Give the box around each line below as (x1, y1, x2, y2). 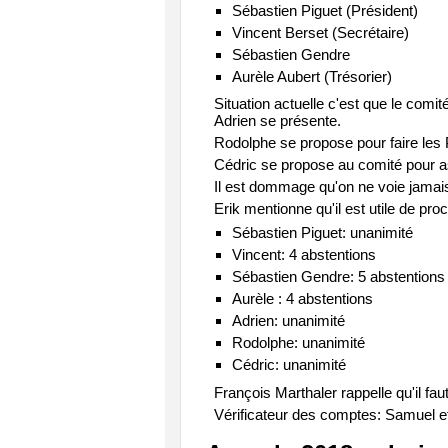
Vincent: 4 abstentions (231, 246, 376, 263)
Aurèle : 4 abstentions (231, 290, 373, 307)
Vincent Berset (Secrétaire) (231, 23, 409, 41)
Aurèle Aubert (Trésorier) (231, 67, 392, 85)
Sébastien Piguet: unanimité (231, 224, 413, 241)
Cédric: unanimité (231, 356, 346, 373)
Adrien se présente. (214, 112, 341, 129)
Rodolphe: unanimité (231, 334, 365, 351)
